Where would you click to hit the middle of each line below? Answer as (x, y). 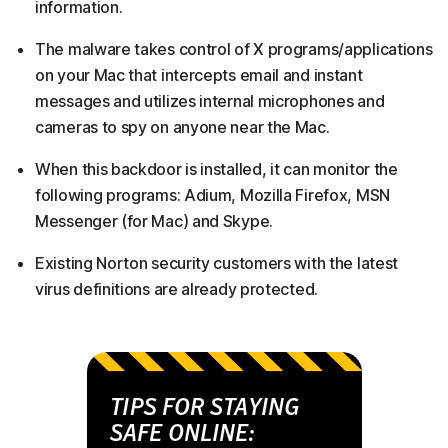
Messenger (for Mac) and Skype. (154, 221)
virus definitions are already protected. (176, 289)
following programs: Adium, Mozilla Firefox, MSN (212, 195)
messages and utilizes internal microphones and (210, 101)
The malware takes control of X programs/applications (234, 49)
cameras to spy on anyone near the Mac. (182, 127)
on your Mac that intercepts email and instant (199, 75)
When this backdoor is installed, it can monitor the (216, 169)
